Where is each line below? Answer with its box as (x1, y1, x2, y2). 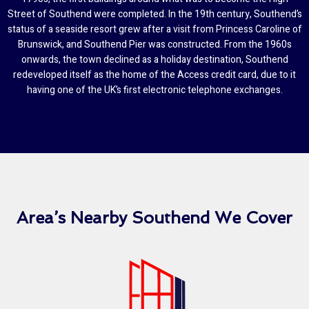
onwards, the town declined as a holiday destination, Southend (21, 52, 288, 68)
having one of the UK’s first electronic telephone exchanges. (26, 83, 283, 98)
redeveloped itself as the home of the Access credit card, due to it (13, 68, 296, 83)
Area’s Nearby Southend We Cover (17, 208, 292, 228)
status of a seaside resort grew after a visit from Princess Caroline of (7, 22, 302, 37)
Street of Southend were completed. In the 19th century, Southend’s (7, 7, 302, 22)
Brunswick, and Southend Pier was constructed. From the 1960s (17, 37, 292, 52)
